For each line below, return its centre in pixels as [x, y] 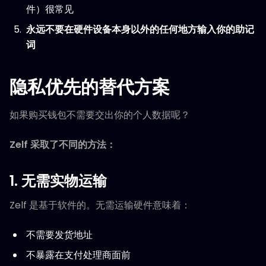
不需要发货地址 [59, 235]
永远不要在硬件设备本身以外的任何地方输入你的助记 [140, 29]
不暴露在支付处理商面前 [78, 255]
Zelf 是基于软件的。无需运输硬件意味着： [100, 205]
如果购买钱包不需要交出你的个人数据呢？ [100, 115]
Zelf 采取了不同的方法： [63, 145]
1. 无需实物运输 [58, 181]
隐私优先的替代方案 [90, 87]
